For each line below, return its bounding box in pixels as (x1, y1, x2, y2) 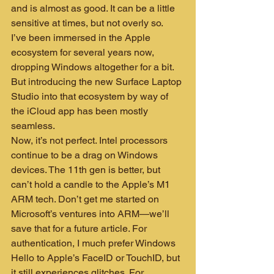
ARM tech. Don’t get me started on (11, 193, 161, 205)
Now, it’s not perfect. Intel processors (11, 134, 170, 146)
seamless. (11, 119, 55, 131)
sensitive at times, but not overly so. (11, 17, 163, 29)
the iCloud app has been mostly (11, 105, 150, 117)
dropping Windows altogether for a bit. (11, 61, 176, 73)
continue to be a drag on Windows (11, 149, 160, 161)
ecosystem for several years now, (11, 46, 157, 58)
